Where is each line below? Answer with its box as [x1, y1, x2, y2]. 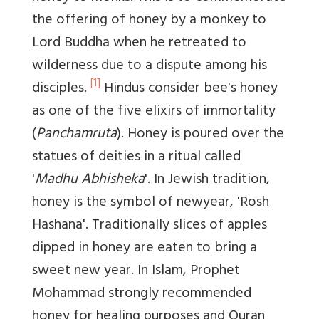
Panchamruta [36, 121, 117, 148]
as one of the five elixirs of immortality [32, 98, 276, 125]
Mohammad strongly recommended [32, 281, 251, 308]
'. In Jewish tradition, [145, 167, 270, 194]
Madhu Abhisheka [35, 167, 145, 194]
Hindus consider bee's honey [100, 75, 278, 103]
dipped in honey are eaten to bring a [32, 235, 257, 262]
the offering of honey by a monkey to [32, 7, 266, 34]
